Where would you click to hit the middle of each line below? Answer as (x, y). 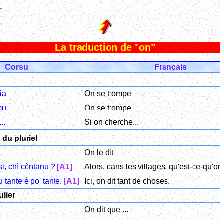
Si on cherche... (111, 122)
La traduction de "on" (105, 47)
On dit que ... (106, 209)
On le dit (99, 152)
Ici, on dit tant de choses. (127, 181)
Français (170, 67)
